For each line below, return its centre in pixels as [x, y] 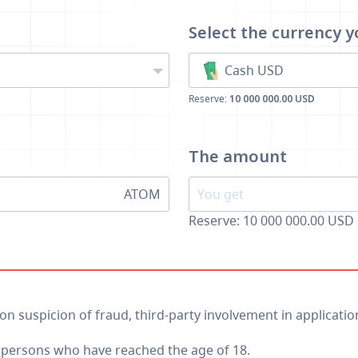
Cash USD [254, 70]
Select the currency [267, 32]
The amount [238, 156]
